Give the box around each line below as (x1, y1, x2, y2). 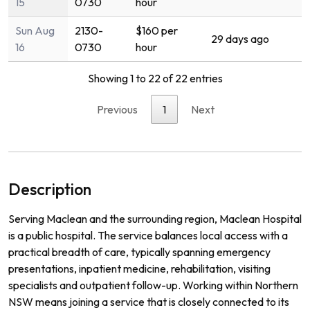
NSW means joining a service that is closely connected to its (8, 294, 289, 309)
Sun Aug (15, 23, 55, 37)
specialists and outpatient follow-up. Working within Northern (8, 277, 298, 292)
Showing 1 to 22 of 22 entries (87, 71, 223, 85)
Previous (97, 102, 138, 116)
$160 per (136, 23, 178, 37)
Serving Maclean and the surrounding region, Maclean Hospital (8, 211, 302, 226)
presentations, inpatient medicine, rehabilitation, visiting (8, 261, 271, 275)
